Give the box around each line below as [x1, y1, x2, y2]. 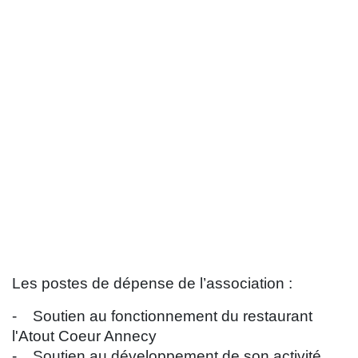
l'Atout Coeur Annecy [12, 328, 157, 345]
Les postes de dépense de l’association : [12, 275, 292, 292]
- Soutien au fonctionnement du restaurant [12, 308, 312, 325]
